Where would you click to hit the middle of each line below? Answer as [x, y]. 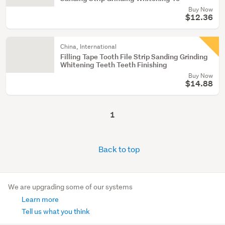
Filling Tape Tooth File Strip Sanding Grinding [134, 57]
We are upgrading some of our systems [70, 187]
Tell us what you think [55, 212]
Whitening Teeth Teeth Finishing [114, 65]
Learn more [39, 200]
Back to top [119, 149]
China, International [88, 46]
